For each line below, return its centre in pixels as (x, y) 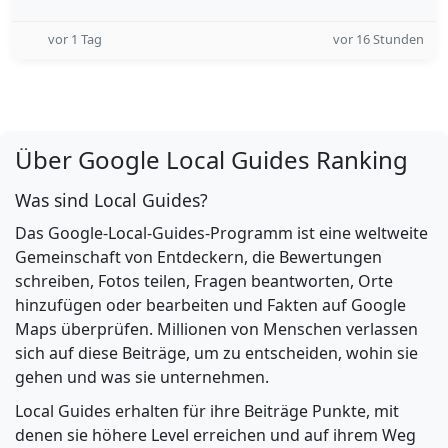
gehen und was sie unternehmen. (142, 377)
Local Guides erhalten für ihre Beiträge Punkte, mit (207, 411)
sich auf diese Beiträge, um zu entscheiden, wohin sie (216, 353)
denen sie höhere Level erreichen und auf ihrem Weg (215, 435)
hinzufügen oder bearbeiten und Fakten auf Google (210, 305)
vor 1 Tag (75, 39)
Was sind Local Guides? (111, 200)
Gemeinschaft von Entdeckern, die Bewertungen (198, 257)
